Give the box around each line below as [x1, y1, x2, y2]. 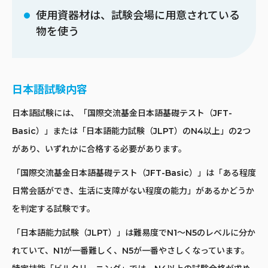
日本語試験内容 [12, 83, 87, 97]
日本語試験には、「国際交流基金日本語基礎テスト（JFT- [12, 108, 232, 119]
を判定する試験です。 [12, 203, 95, 215]
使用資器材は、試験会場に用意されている [36, 9, 240, 23]
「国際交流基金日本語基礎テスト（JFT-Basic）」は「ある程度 [12, 167, 256, 179]
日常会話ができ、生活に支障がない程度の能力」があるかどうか [12, 185, 254, 197]
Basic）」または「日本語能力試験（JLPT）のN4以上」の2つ [12, 126, 251, 137]
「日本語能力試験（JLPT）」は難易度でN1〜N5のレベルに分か [12, 227, 255, 239]
